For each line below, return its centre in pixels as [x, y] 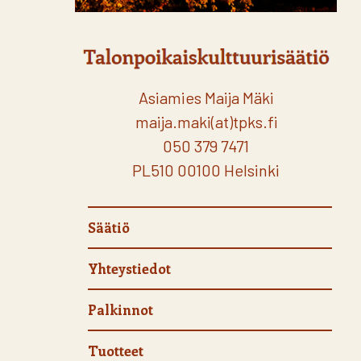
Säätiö [109, 227]
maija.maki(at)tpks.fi [206, 122]
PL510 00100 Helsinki [206, 170]
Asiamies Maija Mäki [206, 98]
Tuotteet [116, 351]
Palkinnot [120, 309]
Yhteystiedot [129, 268]
